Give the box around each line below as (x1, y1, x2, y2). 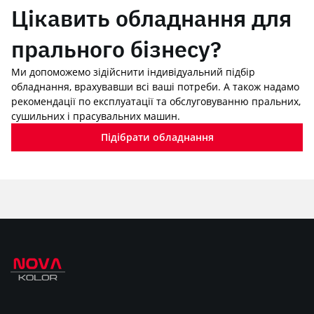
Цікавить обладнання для (11, 4, 292, 33)
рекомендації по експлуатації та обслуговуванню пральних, (11, 95, 301, 108)
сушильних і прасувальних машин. (11, 109, 180, 123)
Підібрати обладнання (100, 130, 214, 144)
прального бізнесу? (11, 34, 221, 64)
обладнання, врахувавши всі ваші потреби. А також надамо (11, 80, 299, 93)
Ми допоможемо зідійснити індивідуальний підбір (11, 65, 255, 78)
